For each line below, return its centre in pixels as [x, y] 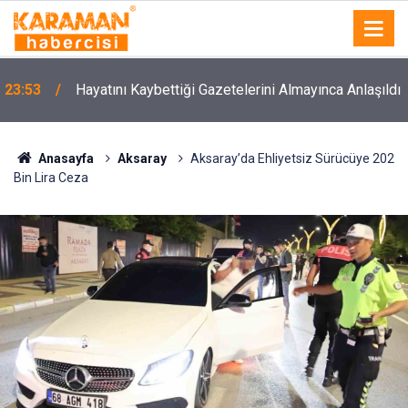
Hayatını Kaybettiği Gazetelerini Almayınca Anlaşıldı [238, 90]
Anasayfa [64, 158]
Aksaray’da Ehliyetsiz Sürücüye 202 [292, 158]
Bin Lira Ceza [51, 178]
